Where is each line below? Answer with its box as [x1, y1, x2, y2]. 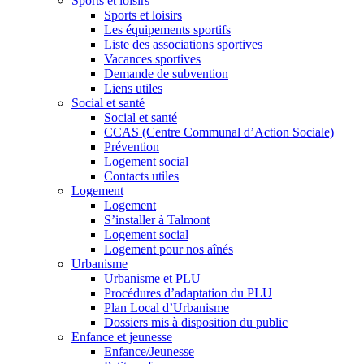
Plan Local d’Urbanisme [104, 301, 229, 314]
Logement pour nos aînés [104, 242, 233, 256]
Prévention [104, 140, 159, 154]
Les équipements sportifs [104, 23, 231, 37]
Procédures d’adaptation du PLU [104, 286, 272, 300]
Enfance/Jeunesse [104, 344, 194, 358]
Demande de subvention [104, 67, 228, 80]
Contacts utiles [104, 169, 179, 183]
